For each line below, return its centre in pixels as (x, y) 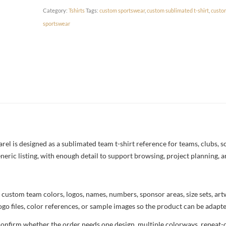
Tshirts (77, 10)
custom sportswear (122, 10)
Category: (56, 10)
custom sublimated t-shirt (178, 10)
